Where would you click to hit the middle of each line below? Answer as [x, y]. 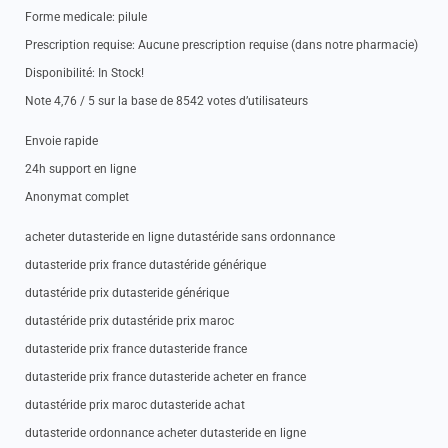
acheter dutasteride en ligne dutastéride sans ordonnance [180, 237]
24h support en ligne [80, 169]
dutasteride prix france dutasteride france [136, 349]
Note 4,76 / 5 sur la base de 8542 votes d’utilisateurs [166, 101]
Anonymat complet [77, 197]
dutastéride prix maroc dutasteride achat [135, 405]
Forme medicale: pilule [86, 17]
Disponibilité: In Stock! [84, 73]
